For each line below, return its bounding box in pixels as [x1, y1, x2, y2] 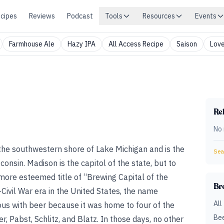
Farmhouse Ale [9, 39, 54, 48]
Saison [176, 39, 197, 48]
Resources [142, 11, 175, 20]
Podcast [67, 11, 93, 20]
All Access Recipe [108, 39, 163, 48]
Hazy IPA [67, 39, 95, 48]
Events [195, 11, 216, 20]
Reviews [29, 11, 55, 20]
